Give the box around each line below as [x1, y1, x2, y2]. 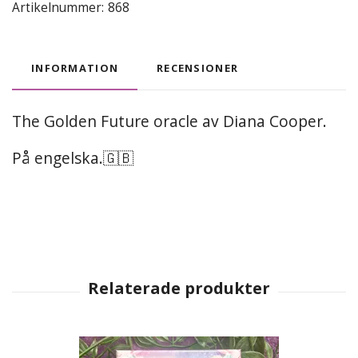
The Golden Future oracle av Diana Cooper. [12, 109, 327, 132]
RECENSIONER [157, 60, 239, 75]
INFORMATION [31, 60, 119, 75]
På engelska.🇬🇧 [12, 146, 133, 169]
